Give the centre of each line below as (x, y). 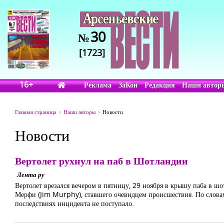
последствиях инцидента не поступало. (74, 203)
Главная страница (36, 112)
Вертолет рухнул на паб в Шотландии (101, 161)
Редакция (160, 85)
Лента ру (31, 174)
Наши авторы (79, 112)
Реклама (98, 85)
